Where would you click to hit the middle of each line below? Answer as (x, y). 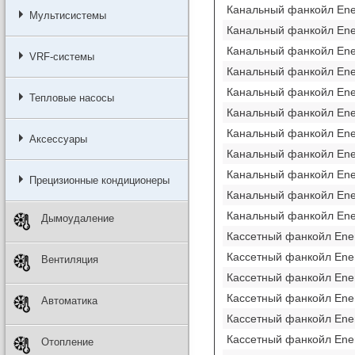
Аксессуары (58, 139)
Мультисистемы (67, 15)
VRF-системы (61, 57)
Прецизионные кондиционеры (99, 180)
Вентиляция (69, 260)
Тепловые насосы (71, 98)
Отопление (67, 342)
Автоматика (69, 301)
